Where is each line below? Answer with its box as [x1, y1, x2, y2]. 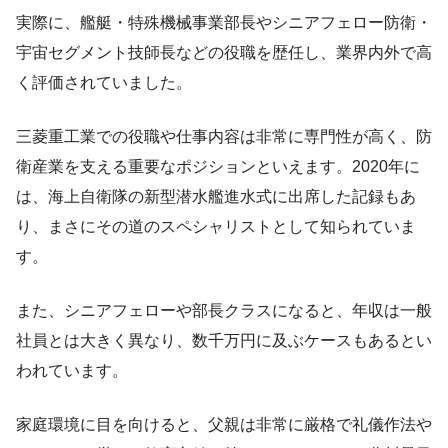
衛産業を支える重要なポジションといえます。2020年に [16, 158, 420, 176]
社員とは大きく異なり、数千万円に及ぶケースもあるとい [16, 332, 432, 350]
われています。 [16, 362, 128, 380]
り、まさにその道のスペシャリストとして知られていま [16, 218, 416, 236]
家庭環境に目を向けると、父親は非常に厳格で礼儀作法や [16, 416, 432, 434]
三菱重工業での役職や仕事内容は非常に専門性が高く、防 [16, 128, 432, 146]
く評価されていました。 [16, 74, 192, 92]
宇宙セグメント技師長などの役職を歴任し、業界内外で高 [16, 44, 432, 62]
